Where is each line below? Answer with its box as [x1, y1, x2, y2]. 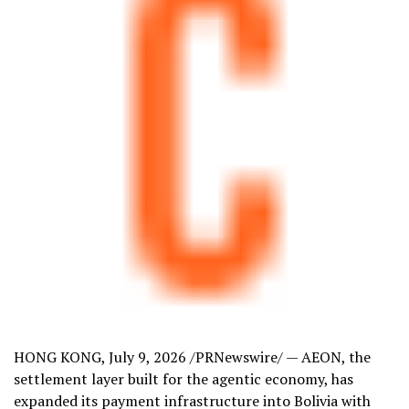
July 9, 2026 [109, 347, 186, 367]
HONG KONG [14, 347, 101, 367]
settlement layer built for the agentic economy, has [14, 369, 353, 389]
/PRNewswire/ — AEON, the [186, 347, 371, 367]
